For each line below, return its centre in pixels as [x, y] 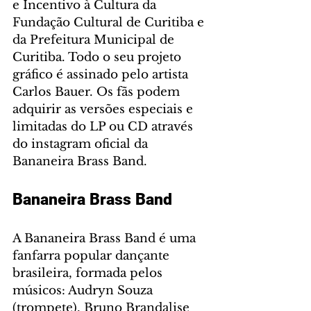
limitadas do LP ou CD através [104, 127]
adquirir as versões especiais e [104, 110]
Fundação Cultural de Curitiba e [110, 23]
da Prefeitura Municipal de [95, 40]
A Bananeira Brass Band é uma [106, 239]
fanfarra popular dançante [93, 256]
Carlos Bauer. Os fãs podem [98, 92]
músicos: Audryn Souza [84, 291]
